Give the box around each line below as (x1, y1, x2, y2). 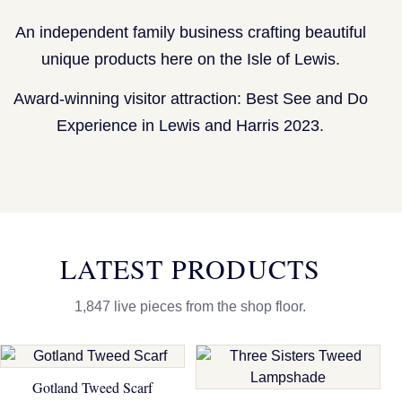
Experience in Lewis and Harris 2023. (57, 117, 324, 135)
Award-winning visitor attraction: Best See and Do (13, 90, 368, 109)
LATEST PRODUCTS (59, 250, 321, 287)
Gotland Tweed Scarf (32, 378, 153, 398)
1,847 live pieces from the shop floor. (74, 299, 306, 315)
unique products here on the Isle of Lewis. (40, 50, 340, 69)
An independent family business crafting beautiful (14, 23, 366, 42)
